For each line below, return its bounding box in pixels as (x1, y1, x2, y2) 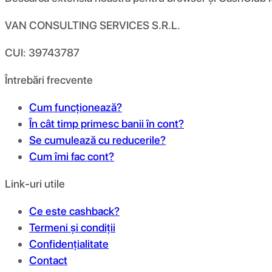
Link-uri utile (5, 177, 65, 190)
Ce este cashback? (29, 204, 120, 217)
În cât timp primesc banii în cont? (29, 117, 184, 130)
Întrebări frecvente (5, 73, 93, 86)
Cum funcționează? (29, 100, 122, 114)
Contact (29, 253, 67, 267)
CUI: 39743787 (5, 46, 80, 59)
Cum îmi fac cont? (29, 149, 114, 163)
